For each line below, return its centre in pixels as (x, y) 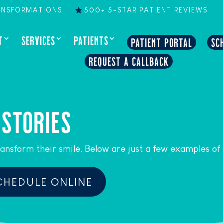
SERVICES (39, 40)
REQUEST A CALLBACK (129, 61)
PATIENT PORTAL (162, 42)
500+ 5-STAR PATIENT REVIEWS (146, 10)
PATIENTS (91, 40)
